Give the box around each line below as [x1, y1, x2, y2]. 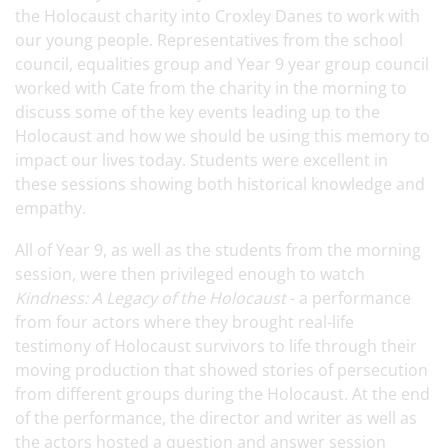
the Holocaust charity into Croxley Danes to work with [15, 5, 420, 27]
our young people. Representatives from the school [15, 29, 403, 51]
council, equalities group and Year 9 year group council [15, 53, 429, 75]
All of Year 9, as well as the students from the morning [15, 239, 421, 261]
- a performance [286, 287, 411, 309]
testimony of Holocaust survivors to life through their [15, 335, 417, 357]
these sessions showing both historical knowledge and [15, 173, 425, 195]
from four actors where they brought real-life [15, 311, 354, 333]
